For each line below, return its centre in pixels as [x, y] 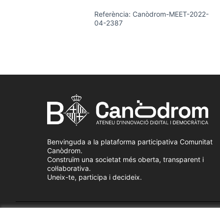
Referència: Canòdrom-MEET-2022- [151, 14]
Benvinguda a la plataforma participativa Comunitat [130, 142]
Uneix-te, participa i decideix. [95, 177]
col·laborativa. [69, 168]
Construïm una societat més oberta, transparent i [125, 160]
